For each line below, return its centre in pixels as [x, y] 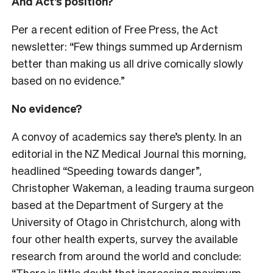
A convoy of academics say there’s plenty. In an [127, 136]
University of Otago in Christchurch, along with [126, 221]
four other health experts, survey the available [125, 238]
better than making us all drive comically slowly [127, 63]
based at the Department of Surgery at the [117, 204]
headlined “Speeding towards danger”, [107, 170]
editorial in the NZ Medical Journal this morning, [129, 153]
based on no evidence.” [68, 80]
